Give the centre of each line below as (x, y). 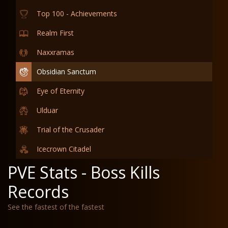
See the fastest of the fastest (56, 207)
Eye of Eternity (61, 91)
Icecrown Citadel (64, 149)
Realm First (55, 33)
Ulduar (47, 110)
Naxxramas (55, 52)
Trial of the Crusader (70, 130)
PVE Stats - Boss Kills (84, 172)
